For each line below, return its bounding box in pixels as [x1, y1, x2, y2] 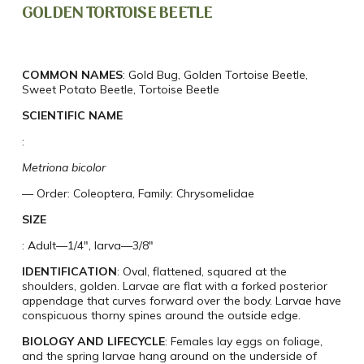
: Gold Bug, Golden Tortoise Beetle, [122, 67, 308, 83]
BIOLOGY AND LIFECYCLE [21, 334, 165, 349]
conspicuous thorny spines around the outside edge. [21, 308, 301, 323]
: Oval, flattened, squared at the [116, 264, 287, 279]
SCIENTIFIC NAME [21, 108, 123, 123]
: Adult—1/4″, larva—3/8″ [21, 238, 154, 253]
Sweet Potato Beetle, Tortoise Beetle [21, 82, 219, 97]
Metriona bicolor [21, 160, 106, 175]
